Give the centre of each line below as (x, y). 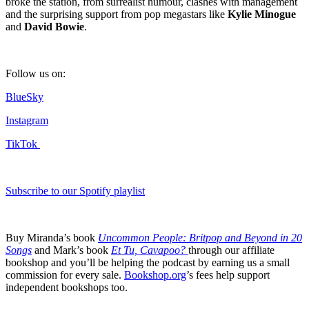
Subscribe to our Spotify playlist (75, 191)
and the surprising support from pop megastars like (117, 14)
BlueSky (24, 97)
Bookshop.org (155, 275)
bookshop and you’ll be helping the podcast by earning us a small (148, 263)
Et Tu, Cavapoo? (148, 250)
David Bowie (54, 27)
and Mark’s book (73, 250)
